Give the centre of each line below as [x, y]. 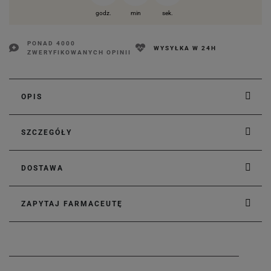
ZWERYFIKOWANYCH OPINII [79, 52]
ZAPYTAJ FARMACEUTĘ [72, 204]
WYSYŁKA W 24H [185, 48]
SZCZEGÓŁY [47, 132]
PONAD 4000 [51, 43]
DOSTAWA [42, 168]
